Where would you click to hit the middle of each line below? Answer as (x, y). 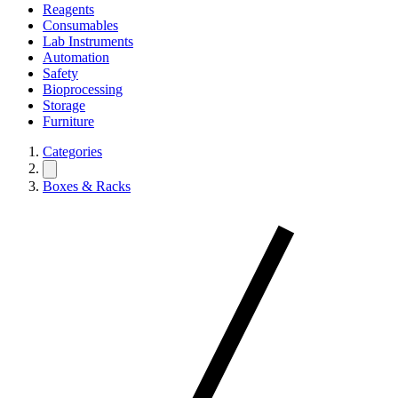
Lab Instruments (88, 41)
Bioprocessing (83, 89)
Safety (60, 73)
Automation (76, 57)
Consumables (80, 25)
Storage (64, 105)
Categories (72, 151)
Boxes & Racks (87, 186)
